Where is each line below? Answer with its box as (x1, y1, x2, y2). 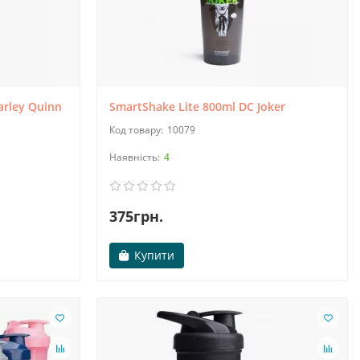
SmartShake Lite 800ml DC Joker (108, 99, 285, 115)
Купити (133, 247, 174, 264)
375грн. (108, 207, 163, 227)
